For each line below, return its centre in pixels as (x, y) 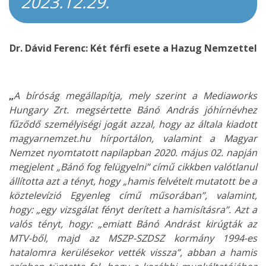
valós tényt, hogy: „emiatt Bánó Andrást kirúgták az (133, 224)
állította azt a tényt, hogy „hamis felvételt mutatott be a (133, 181)
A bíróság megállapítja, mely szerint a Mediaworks (135, 96)
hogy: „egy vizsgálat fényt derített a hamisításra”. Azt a (133, 210)
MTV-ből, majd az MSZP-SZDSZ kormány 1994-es (133, 238)
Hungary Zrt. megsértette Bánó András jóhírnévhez (133, 110)
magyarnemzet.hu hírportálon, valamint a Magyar (133, 138)
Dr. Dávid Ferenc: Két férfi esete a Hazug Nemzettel (133, 48)
